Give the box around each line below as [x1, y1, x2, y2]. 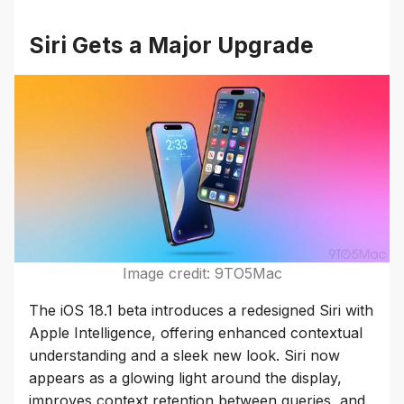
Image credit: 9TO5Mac [122, 263, 282, 282]
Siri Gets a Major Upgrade [29, 31, 314, 59]
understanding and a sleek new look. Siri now [29, 345, 340, 364]
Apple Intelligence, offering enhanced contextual [29, 323, 363, 342]
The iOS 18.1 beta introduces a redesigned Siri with [29, 300, 373, 319]
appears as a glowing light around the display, [29, 368, 342, 387]
